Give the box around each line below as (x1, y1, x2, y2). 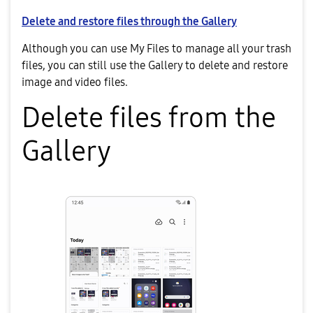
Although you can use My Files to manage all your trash (22, 42, 291, 56)
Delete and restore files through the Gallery (22, 15, 237, 29)
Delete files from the (22, 101, 276, 136)
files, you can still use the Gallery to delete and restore (22, 59, 288, 73)
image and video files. (22, 75, 128, 89)
